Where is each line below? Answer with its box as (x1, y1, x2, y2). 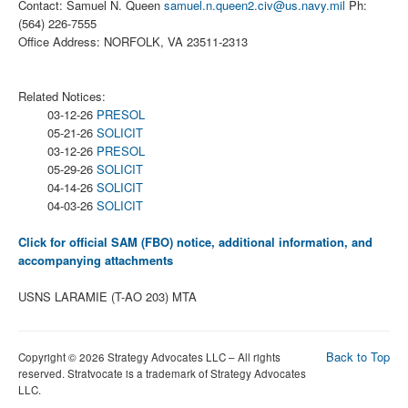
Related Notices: (18, 87, 106, 105)
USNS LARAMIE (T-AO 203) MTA (18, 287, 197, 305)
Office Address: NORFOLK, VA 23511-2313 (18, 32, 248, 50)
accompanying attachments (18, 250, 173, 269)
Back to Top (326, 347, 390, 365)
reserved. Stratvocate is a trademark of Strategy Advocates (18, 365, 306, 381)
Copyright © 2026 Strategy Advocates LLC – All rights (18, 349, 280, 364)
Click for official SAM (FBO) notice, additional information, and (18, 232, 372, 250)
